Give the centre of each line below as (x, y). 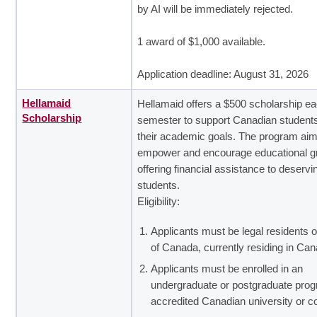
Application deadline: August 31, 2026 (223, 74)
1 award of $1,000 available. (202, 41)
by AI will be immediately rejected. (215, 9)
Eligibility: (159, 201)
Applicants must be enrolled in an (227, 269)
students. (160, 185)
